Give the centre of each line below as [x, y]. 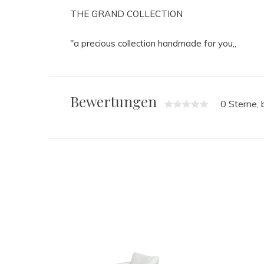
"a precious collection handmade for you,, [153, 43]
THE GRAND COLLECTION [126, 14]
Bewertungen [115, 101]
